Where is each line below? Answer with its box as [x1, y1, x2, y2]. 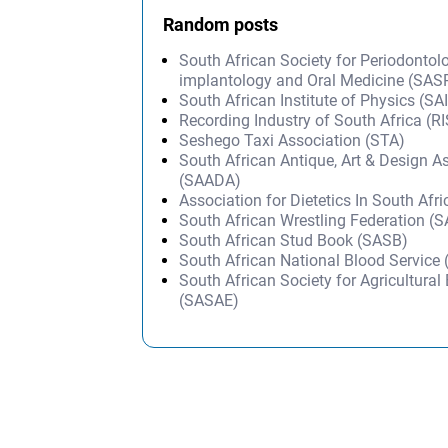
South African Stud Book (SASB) [179, 231, 409, 251]
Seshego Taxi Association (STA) [179, 131, 406, 151]
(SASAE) [179, 291, 240, 311]
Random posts [163, 14, 279, 36]
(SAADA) [179, 171, 242, 191]
